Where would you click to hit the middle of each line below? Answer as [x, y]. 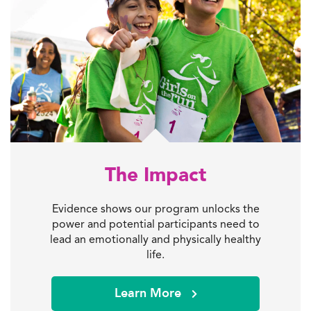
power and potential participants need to [155, 224]
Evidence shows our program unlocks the [155, 208]
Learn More [149, 293]
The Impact [155, 175]
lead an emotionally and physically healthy [155, 239]
